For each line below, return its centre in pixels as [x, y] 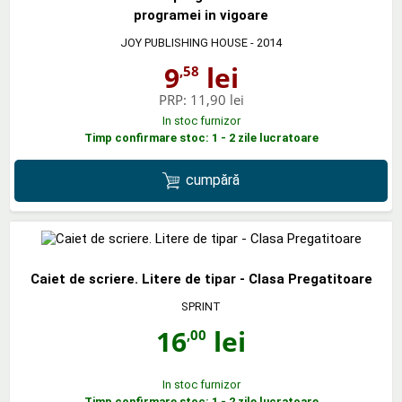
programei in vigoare [201, 15]
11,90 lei [217, 100]
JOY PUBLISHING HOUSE [184, 43]
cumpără [213, 180]
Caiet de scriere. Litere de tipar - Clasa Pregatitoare [201, 279]
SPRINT [201, 306]
